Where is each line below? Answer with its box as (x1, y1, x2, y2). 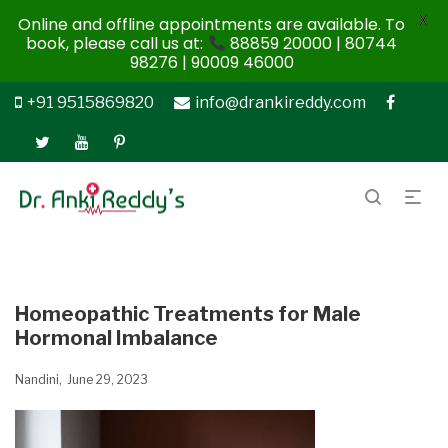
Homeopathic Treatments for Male (15, 302, 361, 326)
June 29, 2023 (67, 372, 148, 387)
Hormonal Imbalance (15, 326, 218, 350)
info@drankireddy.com (195, 92, 366, 112)
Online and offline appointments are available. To (18, 13, 405, 36)
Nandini (15, 372, 59, 387)
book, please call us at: (26, 32, 208, 55)
